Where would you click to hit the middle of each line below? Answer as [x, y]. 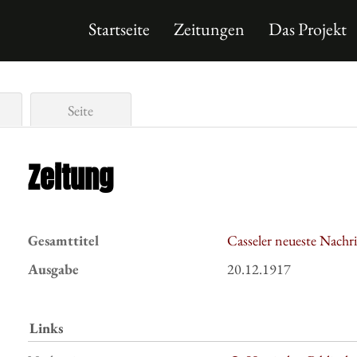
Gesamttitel [63, 240]
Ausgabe [53, 269]
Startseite [119, 29]
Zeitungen [209, 29]
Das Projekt [308, 29]
